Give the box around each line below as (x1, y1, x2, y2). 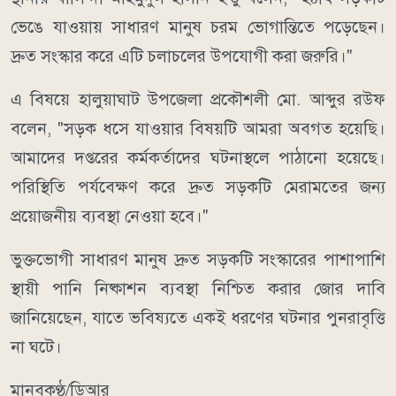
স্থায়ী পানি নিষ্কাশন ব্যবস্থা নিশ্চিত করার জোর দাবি (11, 278, 385, 299)
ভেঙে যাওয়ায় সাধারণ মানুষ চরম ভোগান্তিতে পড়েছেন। (11, 16, 385, 37)
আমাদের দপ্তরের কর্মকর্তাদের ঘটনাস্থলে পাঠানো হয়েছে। (11, 147, 385, 168)
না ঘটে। (11, 336, 62, 357)
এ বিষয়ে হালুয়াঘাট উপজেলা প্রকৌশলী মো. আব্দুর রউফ (11, 88, 385, 110)
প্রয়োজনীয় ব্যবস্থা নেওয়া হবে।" (11, 205, 209, 226)
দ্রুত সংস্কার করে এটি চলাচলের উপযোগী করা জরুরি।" (11, 45, 353, 66)
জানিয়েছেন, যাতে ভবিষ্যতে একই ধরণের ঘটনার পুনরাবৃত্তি (11, 307, 385, 328)
